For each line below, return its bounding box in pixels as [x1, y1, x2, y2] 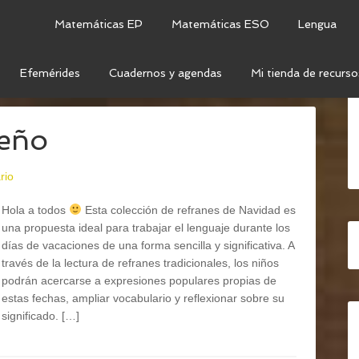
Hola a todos [2, 204, 69, 216]
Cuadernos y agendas [109, 67, 222, 79]
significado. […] [2, 309, 79, 322]
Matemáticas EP [54, 18, 143, 30]
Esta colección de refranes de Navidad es [81, 204, 296, 216]
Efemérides [20, 67, 80, 79]
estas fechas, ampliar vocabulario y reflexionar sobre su [2, 292, 284, 305]
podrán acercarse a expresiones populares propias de [2, 274, 276, 287]
